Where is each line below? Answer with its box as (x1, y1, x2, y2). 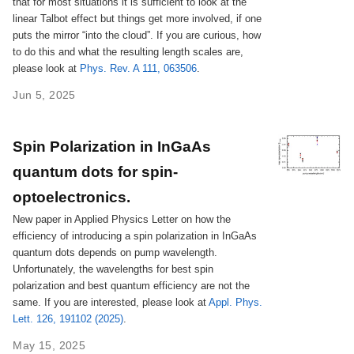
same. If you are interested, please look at (13, 296, 209, 308)
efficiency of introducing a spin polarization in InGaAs (13, 229, 258, 242)
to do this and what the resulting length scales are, (13, 45, 244, 58)
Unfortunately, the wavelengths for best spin (13, 262, 214, 275)
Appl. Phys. (209, 296, 263, 308)
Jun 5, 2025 (13, 88, 76, 101)
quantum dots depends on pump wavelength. (13, 246, 218, 258)
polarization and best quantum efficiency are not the (13, 279, 250, 292)
